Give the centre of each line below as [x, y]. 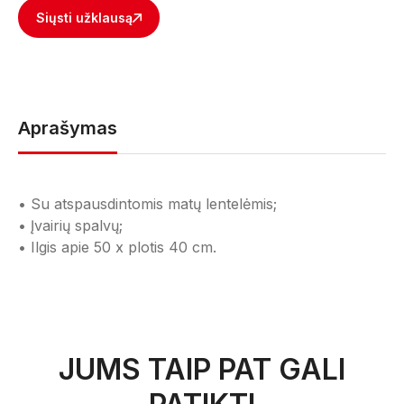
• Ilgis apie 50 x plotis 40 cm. [117, 247]
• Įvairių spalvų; [70, 225]
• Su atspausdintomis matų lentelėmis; [147, 204]
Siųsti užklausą [84, 18]
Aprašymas [68, 128]
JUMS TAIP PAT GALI [202, 369]
